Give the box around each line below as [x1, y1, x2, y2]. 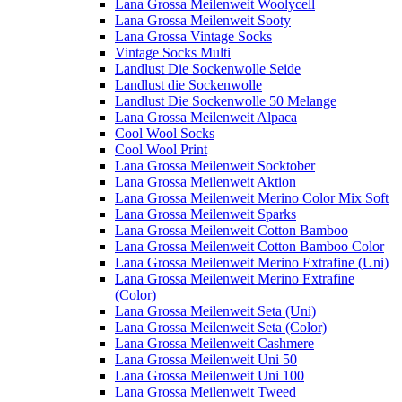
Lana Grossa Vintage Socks [115, 28, 272, 44]
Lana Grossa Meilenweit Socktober [115, 157, 315, 173]
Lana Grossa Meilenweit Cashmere [115, 335, 314, 351]
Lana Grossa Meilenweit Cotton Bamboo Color [115, 238, 384, 254]
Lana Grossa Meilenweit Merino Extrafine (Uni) [115, 254, 389, 270]
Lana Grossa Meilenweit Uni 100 [115, 367, 304, 383]
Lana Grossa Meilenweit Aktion [115, 173, 296, 189]
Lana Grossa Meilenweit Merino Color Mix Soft [115, 189, 389, 205]
